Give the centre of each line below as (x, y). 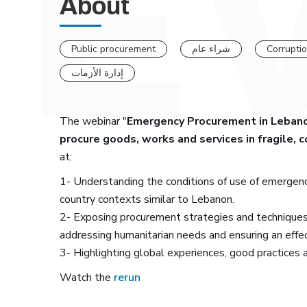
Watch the (87, 278)
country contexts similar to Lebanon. (147, 199)
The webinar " (93, 121)
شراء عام (211, 49)
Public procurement (113, 49)
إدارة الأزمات (97, 73)
